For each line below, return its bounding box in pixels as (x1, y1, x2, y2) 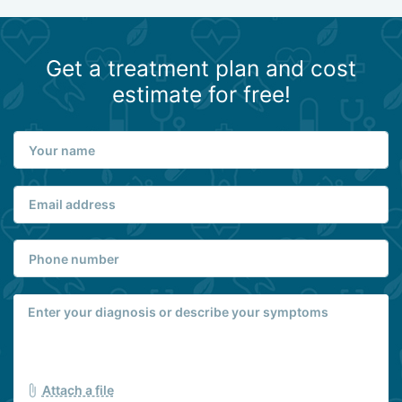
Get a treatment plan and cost (46, 54, 356, 82)
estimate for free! (111, 80, 291, 108)
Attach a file (41, 381, 114, 398)
